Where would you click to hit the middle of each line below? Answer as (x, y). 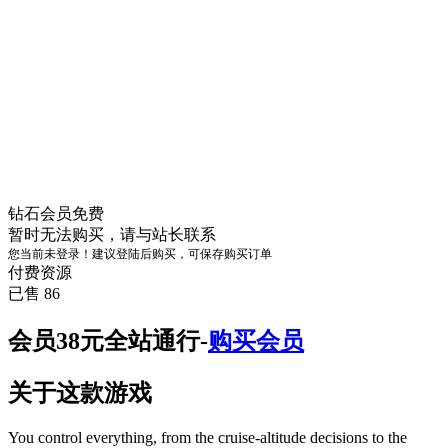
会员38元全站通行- (108, 340)
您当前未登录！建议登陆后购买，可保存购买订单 (140, 253)
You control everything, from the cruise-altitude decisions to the (207, 437)
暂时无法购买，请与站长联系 (112, 234)
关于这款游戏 (80, 392)
